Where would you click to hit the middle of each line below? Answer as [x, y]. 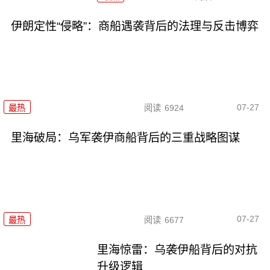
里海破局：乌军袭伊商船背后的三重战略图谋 [125, 138]
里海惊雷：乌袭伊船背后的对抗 [177, 250]
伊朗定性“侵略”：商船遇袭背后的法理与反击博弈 [134, 26]
